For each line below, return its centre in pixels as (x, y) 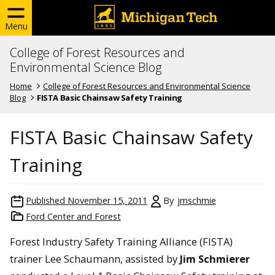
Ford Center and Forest (73, 216)
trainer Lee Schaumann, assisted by (95, 258)
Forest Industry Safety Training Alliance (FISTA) (121, 241)
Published (45, 200)
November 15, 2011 (107, 200)
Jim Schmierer (215, 258)
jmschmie (197, 200)
